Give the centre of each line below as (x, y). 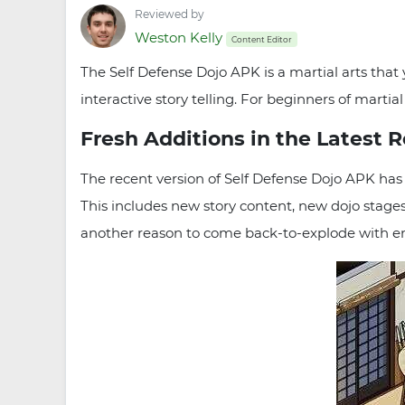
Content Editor (262, 39)
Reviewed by (170, 14)
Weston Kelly (179, 38)
